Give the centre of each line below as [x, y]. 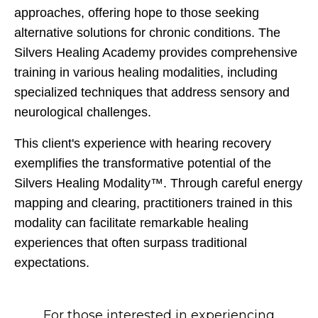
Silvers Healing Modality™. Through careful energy [158, 183]
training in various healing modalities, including [146, 72]
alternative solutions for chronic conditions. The [147, 32]
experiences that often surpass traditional [131, 242]
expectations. [52, 262]
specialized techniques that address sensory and [152, 92]
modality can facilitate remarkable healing [131, 223]
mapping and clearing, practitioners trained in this [153, 203]
